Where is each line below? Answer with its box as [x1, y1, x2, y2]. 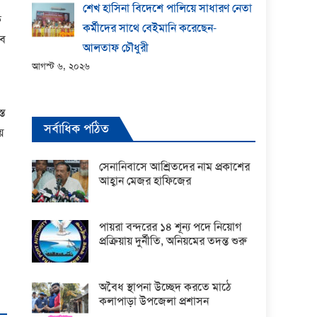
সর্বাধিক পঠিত [44, 120, 110, 137]
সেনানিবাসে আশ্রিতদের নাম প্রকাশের [99, 158, 250, 174]
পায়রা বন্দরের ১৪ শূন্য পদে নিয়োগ [99, 219, 242, 234]
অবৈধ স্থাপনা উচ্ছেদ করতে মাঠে [99, 279, 232, 294]
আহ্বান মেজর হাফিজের [99, 173, 192, 188]
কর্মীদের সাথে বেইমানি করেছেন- [83, 20, 217, 35]
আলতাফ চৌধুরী [83, 40, 149, 55]
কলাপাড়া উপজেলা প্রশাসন [99, 293, 209, 309]
